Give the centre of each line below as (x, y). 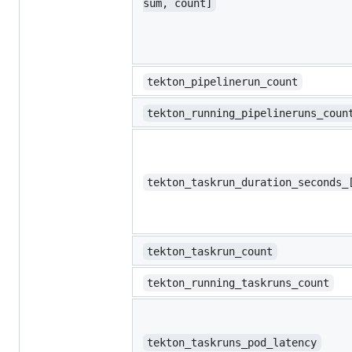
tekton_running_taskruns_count (238, 283)
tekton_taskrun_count (210, 252)
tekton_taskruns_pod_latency (232, 343)
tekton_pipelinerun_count (223, 82)
